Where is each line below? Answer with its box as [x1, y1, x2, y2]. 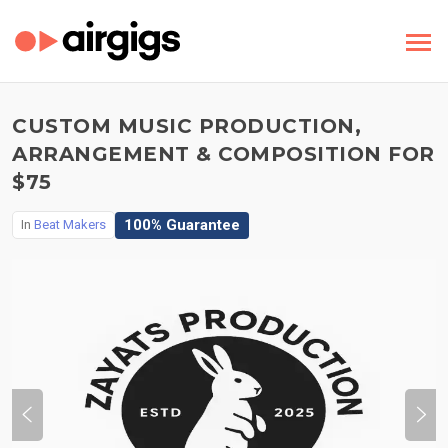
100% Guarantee [124, 215, 240, 234]
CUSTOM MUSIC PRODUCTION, [12, 114, 361, 138]
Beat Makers [34, 217, 106, 232]
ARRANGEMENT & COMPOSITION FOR [12, 142, 435, 166]
